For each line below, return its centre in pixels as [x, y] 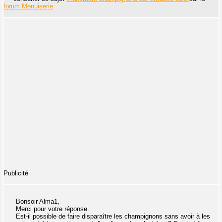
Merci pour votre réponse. [53, 209]
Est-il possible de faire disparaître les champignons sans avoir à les [113, 216]
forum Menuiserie [28, 6]
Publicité [16, 173]
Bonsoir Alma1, [38, 201]
